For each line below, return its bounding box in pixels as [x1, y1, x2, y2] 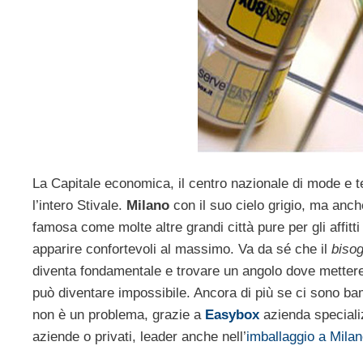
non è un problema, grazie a [32, 307, 205, 323]
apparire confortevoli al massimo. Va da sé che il [32, 241, 331, 258]
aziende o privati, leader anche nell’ [32, 329, 246, 345]
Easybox [205, 307, 259, 323]
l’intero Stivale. [32, 198, 126, 214]
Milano [126, 198, 169, 214]
